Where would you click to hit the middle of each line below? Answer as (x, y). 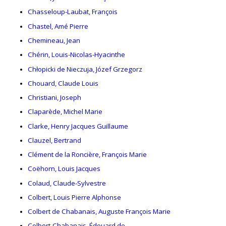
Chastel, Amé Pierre (58, 26)
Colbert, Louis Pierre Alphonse (74, 197)
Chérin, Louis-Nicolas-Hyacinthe (76, 55)
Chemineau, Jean (54, 40)
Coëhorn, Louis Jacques (64, 169)
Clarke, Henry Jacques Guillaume (78, 126)
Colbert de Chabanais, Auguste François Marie (99, 212)
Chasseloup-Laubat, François (73, 12)
